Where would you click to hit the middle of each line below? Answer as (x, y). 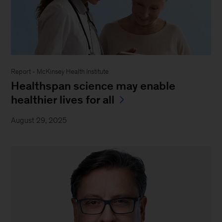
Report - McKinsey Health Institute (60, 71)
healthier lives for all (63, 99)
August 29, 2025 (39, 120)
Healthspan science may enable (93, 85)
